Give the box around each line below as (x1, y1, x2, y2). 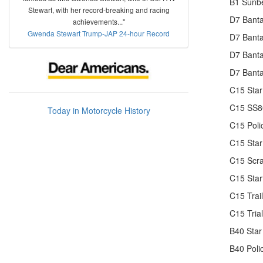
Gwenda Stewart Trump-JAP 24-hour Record (28, 28, 170, 38)
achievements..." (72, 16, 125, 26)
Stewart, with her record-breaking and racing (28, 5, 170, 15)
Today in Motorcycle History (47, 104, 150, 116)
